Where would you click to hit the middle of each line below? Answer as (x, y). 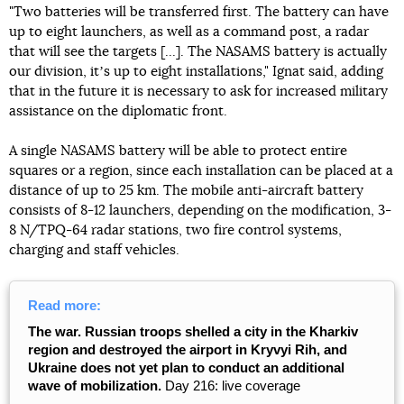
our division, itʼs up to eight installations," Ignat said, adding (196, 72)
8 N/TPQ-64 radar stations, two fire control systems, (175, 230)
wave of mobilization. (95, 386)
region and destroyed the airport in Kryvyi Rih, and (188, 349)
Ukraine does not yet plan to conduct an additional (186, 367)
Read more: (64, 305)
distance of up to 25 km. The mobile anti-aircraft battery (186, 191)
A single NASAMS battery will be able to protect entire (178, 151)
